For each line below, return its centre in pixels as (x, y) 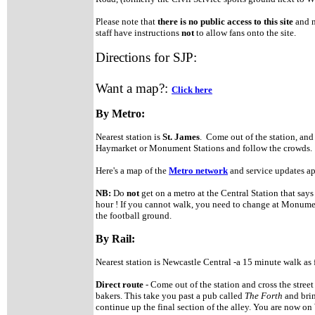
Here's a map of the (132, 171)
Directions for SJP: (148, 57)
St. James (181, 137)
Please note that (127, 21)
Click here (192, 90)
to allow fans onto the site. (245, 33)
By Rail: (117, 239)
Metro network (198, 171)
